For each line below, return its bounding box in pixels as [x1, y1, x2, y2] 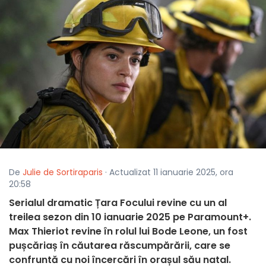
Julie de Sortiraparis [23, 166, 103, 179]
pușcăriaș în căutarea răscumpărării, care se [9, 239, 230, 253]
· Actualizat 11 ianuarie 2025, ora [103, 166, 233, 179]
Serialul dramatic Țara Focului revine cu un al [9, 196, 227, 210]
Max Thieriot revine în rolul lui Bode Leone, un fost [9, 224, 248, 239]
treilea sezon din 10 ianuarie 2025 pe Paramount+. [9, 210, 251, 224]
